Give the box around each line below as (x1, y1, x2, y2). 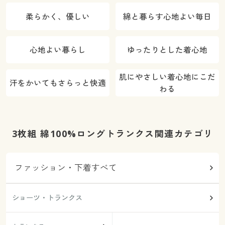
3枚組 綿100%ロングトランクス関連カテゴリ (12, 128, 213, 140)
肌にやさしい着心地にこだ (119, 71, 216, 83)
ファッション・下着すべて (15, 162, 118, 174)
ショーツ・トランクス (12, 193, 82, 203)
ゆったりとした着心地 (127, 44, 208, 55)
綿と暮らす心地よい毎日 (123, 11, 212, 22)
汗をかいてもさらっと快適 (9, 77, 106, 89)
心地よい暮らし (29, 44, 86, 55)
